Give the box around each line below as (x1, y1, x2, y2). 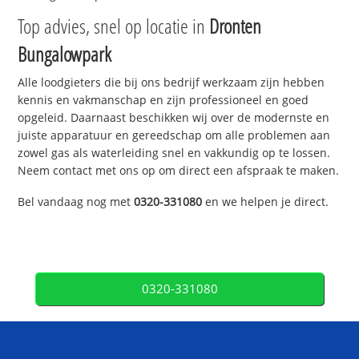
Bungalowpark (18, 40, 112, 68)
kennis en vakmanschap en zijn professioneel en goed (18, 92, 309, 108)
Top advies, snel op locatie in (18, 12, 210, 40)
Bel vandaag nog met (18, 194, 135, 210)
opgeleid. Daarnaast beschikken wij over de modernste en (18, 110, 330, 126)
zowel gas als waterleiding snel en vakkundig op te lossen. (18, 145, 331, 161)
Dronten (209, 12, 262, 40)
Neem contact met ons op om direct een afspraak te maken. (18, 163, 340, 179)
